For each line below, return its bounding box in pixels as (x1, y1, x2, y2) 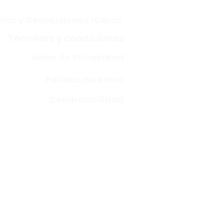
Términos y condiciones (8, 31, 124, 45)
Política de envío (46, 73, 124, 86)
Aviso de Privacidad (31, 51, 124, 63)
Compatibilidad (49, 93, 124, 106)
